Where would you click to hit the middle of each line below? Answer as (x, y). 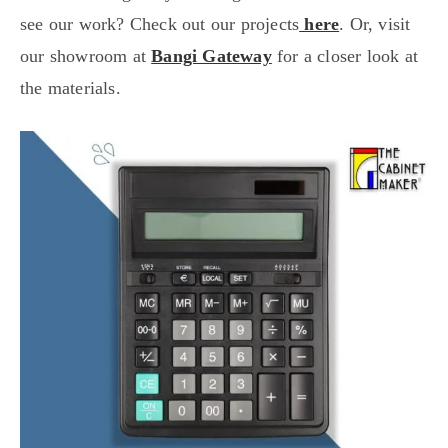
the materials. (70, 87)
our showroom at (86, 55)
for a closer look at (345, 55)
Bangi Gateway (211, 55)
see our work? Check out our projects (160, 23)
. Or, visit (375, 23)
